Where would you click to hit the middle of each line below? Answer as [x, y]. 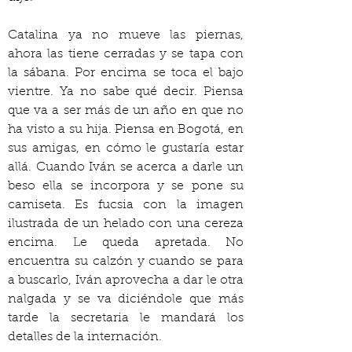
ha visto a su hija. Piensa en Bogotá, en [126, 130]
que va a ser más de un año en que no [126, 111]
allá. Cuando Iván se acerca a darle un [126, 167]
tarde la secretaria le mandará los [126, 318]
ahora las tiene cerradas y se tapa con [126, 54]
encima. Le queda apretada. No [126, 243]
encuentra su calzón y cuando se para [126, 262]
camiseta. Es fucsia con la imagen [126, 205]
